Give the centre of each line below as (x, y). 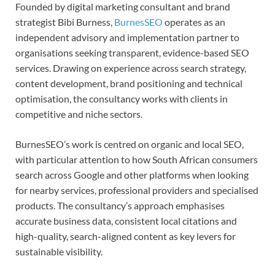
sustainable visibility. (59, 252)
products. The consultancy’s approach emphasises (120, 206)
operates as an (194, 22)
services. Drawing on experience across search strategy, (131, 68)
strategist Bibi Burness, (65, 22)
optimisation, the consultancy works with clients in (122, 99)
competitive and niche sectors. (79, 114)
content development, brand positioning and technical (129, 83)
